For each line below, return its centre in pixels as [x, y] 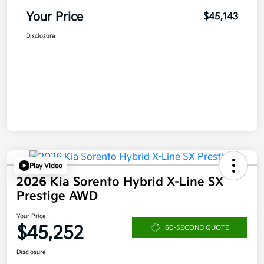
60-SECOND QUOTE [197, 227]
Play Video [46, 166]
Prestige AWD [57, 197]
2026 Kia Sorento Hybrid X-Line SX [120, 182]
